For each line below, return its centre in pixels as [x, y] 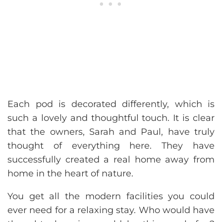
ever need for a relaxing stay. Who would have [111, 210]
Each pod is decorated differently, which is [111, 104]
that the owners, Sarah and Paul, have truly [111, 132]
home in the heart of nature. [70, 173]
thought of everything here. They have [111, 145]
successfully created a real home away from [111, 159]
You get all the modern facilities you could [111, 196]
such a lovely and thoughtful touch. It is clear [111, 118]
